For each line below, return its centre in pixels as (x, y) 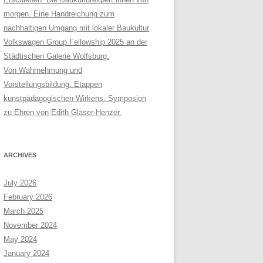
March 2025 (23, 211)
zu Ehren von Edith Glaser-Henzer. (63, 112)
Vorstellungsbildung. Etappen (53, 84)
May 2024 (20, 239)
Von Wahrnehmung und (43, 70)
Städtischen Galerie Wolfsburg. (56, 56)
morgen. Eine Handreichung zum (59, 14)
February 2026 (28, 197)
